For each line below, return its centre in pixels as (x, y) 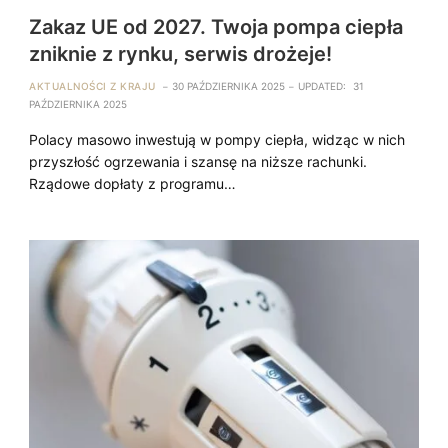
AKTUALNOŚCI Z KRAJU (92, 85)
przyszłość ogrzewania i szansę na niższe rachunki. (198, 161)
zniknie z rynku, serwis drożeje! (181, 53)
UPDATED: (321, 85)
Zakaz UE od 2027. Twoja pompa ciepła (216, 26)
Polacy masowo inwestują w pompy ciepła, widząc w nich (217, 139)
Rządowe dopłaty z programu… (133, 183)
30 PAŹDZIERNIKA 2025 (228, 85)
